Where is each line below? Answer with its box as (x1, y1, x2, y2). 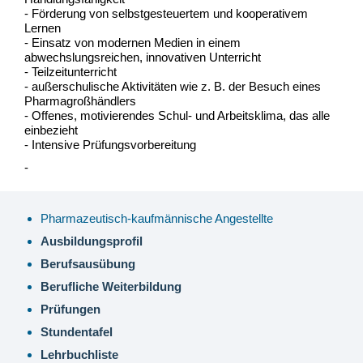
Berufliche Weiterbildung (41, 280, 181, 293)
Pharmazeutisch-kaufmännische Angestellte (41, 211, 273, 225)
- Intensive (24, 138, 83, 152)
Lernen (24, 21, 61, 35)
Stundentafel (41, 325, 113, 339)
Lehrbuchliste (41, 348, 118, 361)
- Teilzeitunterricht (24, 65, 117, 79)
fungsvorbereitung (101, 138, 196, 152)
